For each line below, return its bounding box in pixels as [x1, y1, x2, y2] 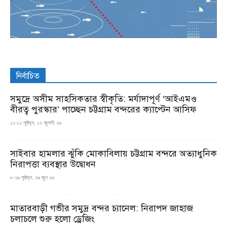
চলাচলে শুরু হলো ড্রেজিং [10, 213, 95, 224]
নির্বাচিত [16, 70, 40, 81]
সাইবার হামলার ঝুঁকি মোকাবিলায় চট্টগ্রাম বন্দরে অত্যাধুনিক [10, 147, 217, 159]
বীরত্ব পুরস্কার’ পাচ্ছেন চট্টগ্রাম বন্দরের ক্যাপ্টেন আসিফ [10, 103, 197, 115]
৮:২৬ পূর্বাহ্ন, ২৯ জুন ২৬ [10, 174, 54, 181]
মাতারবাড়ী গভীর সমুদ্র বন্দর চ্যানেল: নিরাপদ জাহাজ [10, 202, 193, 214]
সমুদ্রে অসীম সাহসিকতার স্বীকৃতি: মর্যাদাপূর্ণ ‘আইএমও [10, 93, 197, 104]
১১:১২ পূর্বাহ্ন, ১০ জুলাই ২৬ [10, 120, 61, 127]
